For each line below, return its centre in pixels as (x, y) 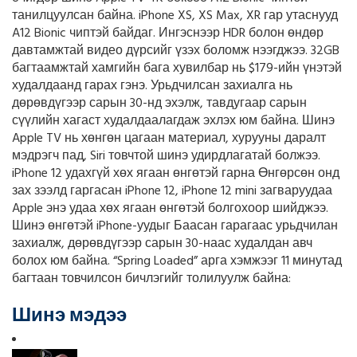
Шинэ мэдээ (69, 315)
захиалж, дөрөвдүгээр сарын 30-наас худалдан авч (162, 244)
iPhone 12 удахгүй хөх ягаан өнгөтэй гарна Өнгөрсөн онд (176, 174)
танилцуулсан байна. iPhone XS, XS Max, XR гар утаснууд (175, 16)
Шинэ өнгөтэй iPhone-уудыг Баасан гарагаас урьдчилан (175, 227)
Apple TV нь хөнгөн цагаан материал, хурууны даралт (169, 139)
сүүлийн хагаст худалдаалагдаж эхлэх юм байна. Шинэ (173, 122)
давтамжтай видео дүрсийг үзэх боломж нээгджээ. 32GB (176, 51)
